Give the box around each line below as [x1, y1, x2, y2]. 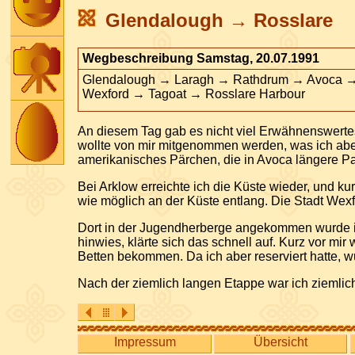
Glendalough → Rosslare [105, 10, 334, 32]
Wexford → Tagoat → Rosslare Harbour [82, 87, 306, 101]
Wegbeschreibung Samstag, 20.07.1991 [82, 52, 320, 66]
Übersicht [254, 335, 308, 349]
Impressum [113, 335, 176, 349]
